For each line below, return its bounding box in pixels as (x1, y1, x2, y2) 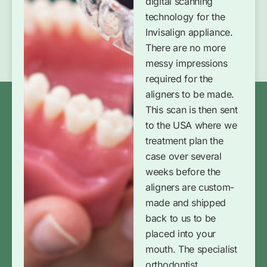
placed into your (145, 228, 216, 240)
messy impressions (145, 57, 228, 70)
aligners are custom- (145, 181, 234, 194)
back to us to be (145, 212, 216, 225)
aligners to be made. (145, 88, 234, 101)
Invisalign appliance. (145, 26, 233, 39)
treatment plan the (145, 135, 223, 147)
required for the (145, 73, 213, 85)
